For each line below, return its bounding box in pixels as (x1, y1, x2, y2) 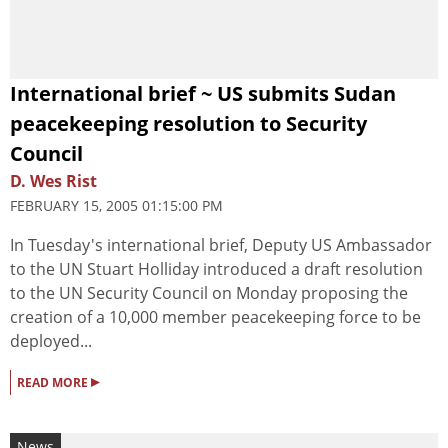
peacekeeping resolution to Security (10, 109, 367, 137)
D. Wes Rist (10, 169, 97, 192)
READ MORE (17, 373, 91, 391)
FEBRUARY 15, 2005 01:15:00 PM (10, 195, 223, 215)
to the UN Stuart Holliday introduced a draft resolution (10, 257, 423, 280)
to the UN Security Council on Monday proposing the (10, 281, 408, 304)
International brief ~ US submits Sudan (10, 79, 396, 107)
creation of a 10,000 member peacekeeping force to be (10, 305, 421, 328)
